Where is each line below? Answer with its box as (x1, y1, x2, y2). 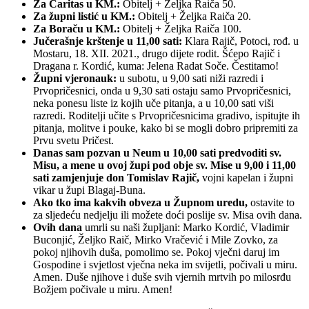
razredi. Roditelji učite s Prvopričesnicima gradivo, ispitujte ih (33, 109, 300, 121)
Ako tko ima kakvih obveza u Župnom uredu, (33, 196, 248, 208)
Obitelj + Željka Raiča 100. (120, 22, 241, 34)
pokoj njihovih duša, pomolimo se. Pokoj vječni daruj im (33, 246, 279, 258)
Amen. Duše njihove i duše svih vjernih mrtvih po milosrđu (33, 270, 291, 283)
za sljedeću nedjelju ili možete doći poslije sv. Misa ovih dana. (33, 208, 302, 221)
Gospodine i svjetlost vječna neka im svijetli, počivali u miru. (33, 258, 297, 270)
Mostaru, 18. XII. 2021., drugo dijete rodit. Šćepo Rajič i (33, 47, 280, 59)
